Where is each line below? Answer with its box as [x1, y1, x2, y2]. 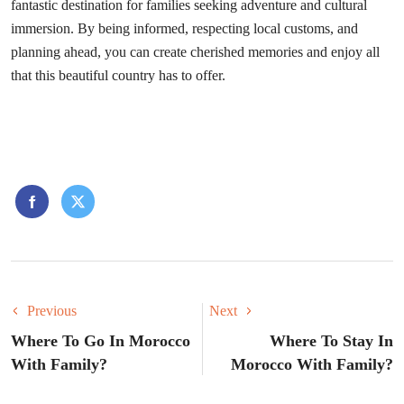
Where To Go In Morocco [11, 332, 190, 351]
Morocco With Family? [231, 355, 393, 374]
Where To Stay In [270, 332, 393, 351]
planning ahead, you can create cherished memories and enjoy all [11, 44, 380, 60]
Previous [27, 303, 77, 319]
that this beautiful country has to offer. [11, 68, 225, 84]
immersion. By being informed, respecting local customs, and [11, 21, 358, 37]
